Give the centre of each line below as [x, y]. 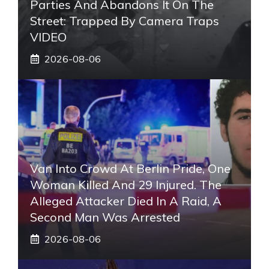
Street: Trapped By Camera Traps [125, 20]
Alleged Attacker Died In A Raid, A [126, 201]
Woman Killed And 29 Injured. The [126, 184]
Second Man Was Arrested [105, 217]
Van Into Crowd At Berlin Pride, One [130, 168]
